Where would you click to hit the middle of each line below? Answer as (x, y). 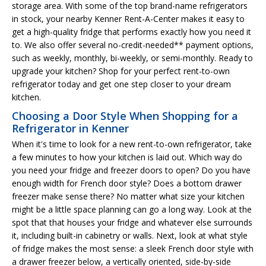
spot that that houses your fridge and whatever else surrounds (132, 222)
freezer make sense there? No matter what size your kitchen (128, 196)
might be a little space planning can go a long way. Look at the (132, 209)
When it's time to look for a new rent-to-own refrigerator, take (132, 144)
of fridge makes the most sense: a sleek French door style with (133, 248)
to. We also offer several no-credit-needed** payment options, (133, 45)
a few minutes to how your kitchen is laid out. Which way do (127, 157)
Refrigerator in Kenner (70, 128)
